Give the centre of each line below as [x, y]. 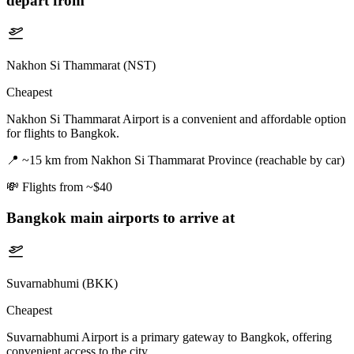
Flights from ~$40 [67, 187]
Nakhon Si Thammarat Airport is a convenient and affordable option [176, 119]
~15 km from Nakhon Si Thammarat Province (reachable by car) [183, 160]
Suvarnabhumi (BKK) [62, 283]
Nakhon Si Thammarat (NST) [81, 66]
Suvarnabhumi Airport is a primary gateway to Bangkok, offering [169, 337]
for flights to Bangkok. [63, 134]
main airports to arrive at [151, 217]
